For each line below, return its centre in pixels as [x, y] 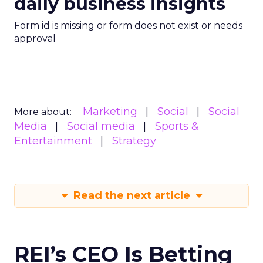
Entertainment [53, 141]
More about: [43, 112]
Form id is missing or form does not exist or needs [128, 26]
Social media [101, 126]
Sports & [177, 126]
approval [35, 38]
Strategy [134, 141]
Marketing [110, 112]
